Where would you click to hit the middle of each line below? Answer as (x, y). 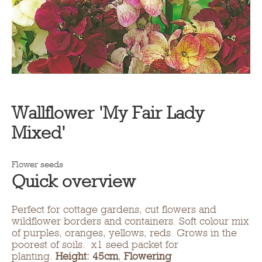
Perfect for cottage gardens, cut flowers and (114, 209)
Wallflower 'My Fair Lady (108, 113)
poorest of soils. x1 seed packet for (95, 244)
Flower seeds (37, 164)
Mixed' (39, 132)
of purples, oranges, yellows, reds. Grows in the (124, 232)
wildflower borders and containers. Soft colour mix (130, 221)
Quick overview (74, 181)
